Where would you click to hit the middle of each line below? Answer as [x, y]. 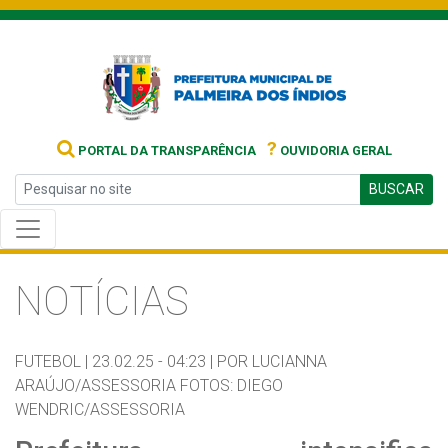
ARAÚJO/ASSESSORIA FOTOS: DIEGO [149, 385]
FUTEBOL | [51, 361]
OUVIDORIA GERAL [334, 150]
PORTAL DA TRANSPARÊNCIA [165, 150]
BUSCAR [396, 189]
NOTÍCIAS [102, 301]
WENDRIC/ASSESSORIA [100, 409]
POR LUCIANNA [272, 361]
